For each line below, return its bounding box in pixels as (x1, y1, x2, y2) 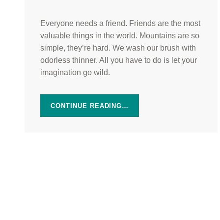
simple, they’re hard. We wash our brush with (40, 43, 196, 52)
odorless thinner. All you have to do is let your (40, 55, 197, 64)
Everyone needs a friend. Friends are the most (40, 19, 200, 27)
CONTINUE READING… (51, 102, 129, 110)
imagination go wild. (40, 68, 110, 77)
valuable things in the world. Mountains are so (40, 31, 199, 40)
